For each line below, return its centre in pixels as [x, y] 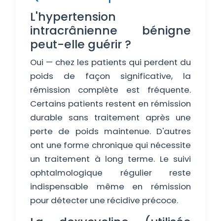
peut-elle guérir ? [81, 44]
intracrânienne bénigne [110, 30]
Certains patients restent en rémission [110, 104]
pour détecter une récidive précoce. [104, 200]
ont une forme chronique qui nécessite [110, 145]
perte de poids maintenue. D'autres [110, 131]
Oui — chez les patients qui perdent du [110, 62]
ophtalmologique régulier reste [110, 173]
